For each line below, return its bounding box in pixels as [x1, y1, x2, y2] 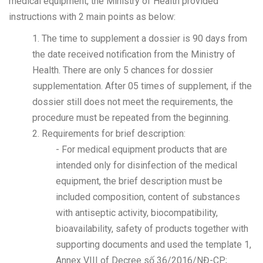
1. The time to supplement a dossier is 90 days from [32, 33, 247, 44]
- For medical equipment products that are [56, 144, 227, 155]
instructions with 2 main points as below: [9, 11, 176, 22]
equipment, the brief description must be [56, 176, 222, 187]
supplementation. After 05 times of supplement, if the [32, 80, 252, 92]
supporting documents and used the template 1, [56, 239, 251, 250]
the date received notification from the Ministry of [32, 49, 235, 60]
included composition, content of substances [56, 191, 240, 203]
